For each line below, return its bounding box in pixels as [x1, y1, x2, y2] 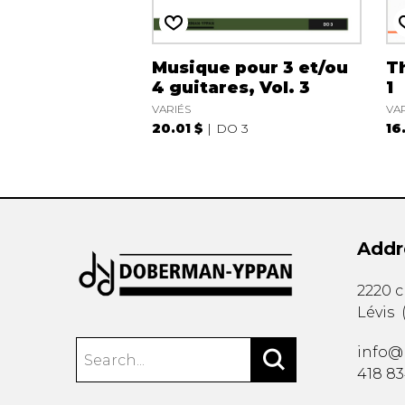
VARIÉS [152, 101, 191, 116]
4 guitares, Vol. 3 [152, 77, 310, 98]
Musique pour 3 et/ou [152, 57, 348, 78]
